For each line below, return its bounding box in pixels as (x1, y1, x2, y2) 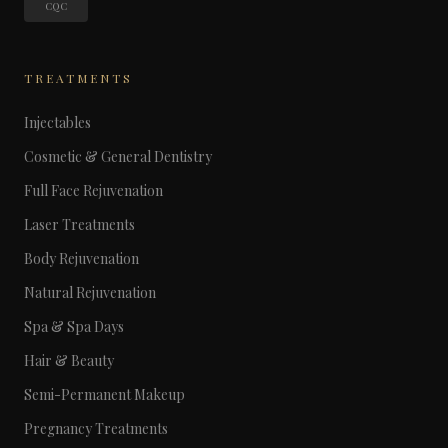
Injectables (24, 113, 91, 132)
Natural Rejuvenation (24, 283, 156, 302)
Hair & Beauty (24, 351, 114, 370)
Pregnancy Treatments (24, 419, 168, 438)
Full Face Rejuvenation (24, 181, 163, 200)
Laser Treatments (24, 215, 135, 234)
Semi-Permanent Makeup (24, 385, 185, 404)
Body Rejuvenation (24, 249, 139, 268)
